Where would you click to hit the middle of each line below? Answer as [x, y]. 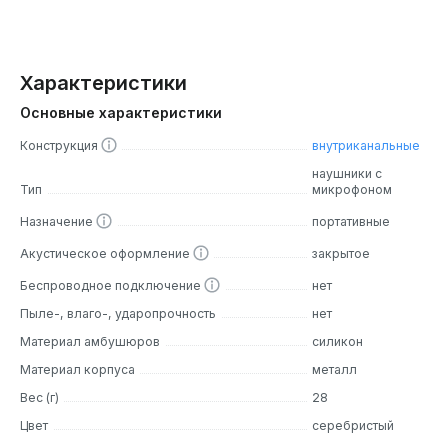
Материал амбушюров [90, 341]
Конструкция [60, 145]
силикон [338, 341]
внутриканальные [366, 145]
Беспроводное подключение [112, 285]
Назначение [58, 221]
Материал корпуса [77, 369]
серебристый [353, 425]
